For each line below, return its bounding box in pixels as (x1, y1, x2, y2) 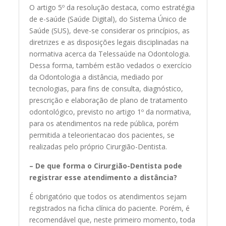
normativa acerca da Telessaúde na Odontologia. (29, 49, 191, 59)
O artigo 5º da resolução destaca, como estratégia (29, 3, 195, 13)
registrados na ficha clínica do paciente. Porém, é (29, 203, 190, 213)
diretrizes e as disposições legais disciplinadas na (29, 37, 189, 47)
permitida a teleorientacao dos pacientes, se (29, 130, 175, 140)
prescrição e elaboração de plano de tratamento (29, 95, 188, 105)
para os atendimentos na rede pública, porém (29, 119, 179, 129)
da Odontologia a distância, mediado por (29, 72, 163, 82)
